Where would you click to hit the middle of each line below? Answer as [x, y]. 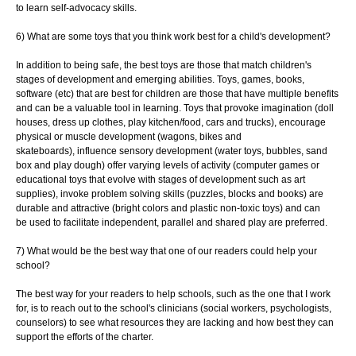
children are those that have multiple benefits [242, 94]
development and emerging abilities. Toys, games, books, [181, 80]
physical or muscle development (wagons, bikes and [129, 137]
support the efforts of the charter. [86, 337]
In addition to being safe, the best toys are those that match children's [164, 66]
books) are [300, 194]
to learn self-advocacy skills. [76, 8]
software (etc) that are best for [81, 94]
